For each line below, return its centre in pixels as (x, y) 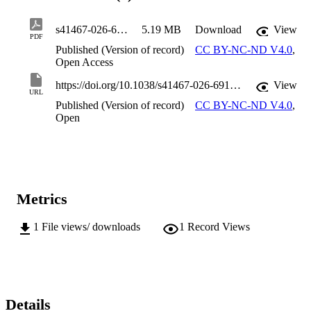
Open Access (84, 62)
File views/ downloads (91, 227)
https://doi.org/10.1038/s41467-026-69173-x (235, 85)
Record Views (219, 227)
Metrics (42, 199)
